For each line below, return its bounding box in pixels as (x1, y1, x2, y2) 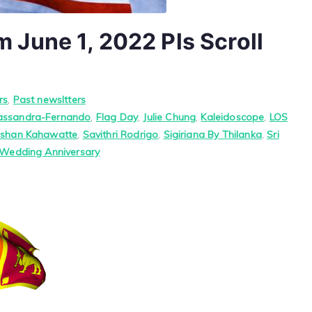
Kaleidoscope (201, 111, 265, 123)
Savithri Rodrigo (82, 128, 159, 141)
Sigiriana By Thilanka (163, 128, 262, 141)
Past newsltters (13, 93, 86, 106)
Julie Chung (143, 111, 196, 123)
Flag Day (95, 111, 139, 123)
